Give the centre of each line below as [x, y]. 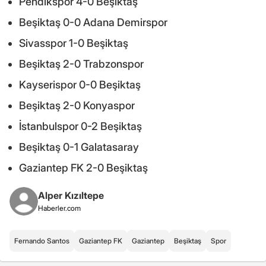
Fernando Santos [42, 241]
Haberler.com [59, 208]
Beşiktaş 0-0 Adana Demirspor [93, 23]
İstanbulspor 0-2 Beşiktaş [80, 126]
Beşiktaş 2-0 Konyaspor [77, 106]
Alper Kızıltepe [71, 196]
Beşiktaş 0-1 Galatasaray [79, 147]
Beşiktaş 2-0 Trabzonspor [81, 64]
